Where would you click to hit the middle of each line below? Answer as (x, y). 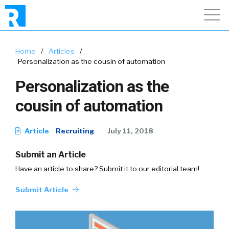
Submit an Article (51, 155)
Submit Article (43, 190)
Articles (62, 51)
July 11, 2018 (130, 131)
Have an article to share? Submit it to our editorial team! (107, 169)
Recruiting (75, 131)
